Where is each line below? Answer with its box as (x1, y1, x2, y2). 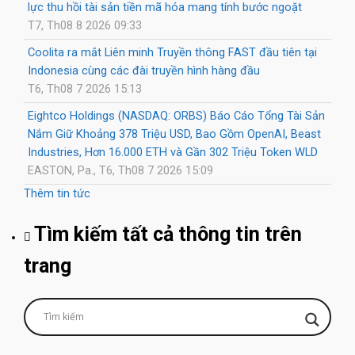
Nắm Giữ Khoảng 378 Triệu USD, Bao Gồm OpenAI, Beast (28, 126, 321, 141)
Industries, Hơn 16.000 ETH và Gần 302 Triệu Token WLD (28, 144, 318, 159)
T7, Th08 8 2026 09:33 (28, 17, 142, 32)
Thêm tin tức (24, 185, 90, 200)
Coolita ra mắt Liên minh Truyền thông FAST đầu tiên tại (28, 44, 317, 59)
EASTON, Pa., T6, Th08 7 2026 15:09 (28, 162, 213, 177)
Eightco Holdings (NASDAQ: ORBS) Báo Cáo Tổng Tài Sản (28, 108, 325, 123)
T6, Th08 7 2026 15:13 (28, 81, 142, 96)
